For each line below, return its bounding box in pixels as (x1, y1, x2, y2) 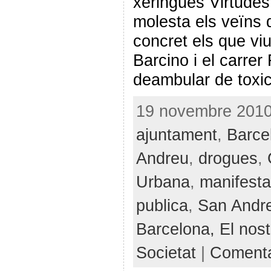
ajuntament (135, 125, 217, 144)
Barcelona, (135, 220, 220, 238)
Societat (135, 243, 196, 262)
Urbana (135, 172, 190, 191)
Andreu (135, 149, 189, 168)
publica (135, 196, 188, 215)
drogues (198, 149, 258, 168)
